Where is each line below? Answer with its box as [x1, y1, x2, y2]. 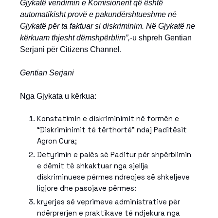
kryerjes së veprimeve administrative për [37, 197, 180, 206]
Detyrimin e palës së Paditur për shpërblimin [37, 150, 191, 159]
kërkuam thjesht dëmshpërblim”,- [20, 34, 132, 42]
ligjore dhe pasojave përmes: [37, 183, 136, 193]
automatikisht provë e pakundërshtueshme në [20, 10, 177, 18]
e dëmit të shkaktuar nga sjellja [37, 161, 148, 170]
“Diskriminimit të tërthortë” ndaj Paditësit [37, 125, 187, 134]
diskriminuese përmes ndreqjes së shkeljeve [37, 172, 190, 182]
